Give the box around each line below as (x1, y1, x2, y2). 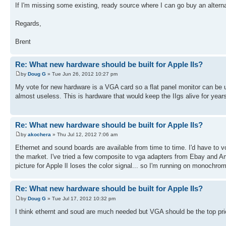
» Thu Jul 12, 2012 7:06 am (51, 132, 118, 138)
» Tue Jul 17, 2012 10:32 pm (46, 195, 116, 201)
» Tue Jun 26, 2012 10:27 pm (46, 71, 118, 77)
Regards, (15, 19, 41, 27)
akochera (28, 132, 51, 138)
